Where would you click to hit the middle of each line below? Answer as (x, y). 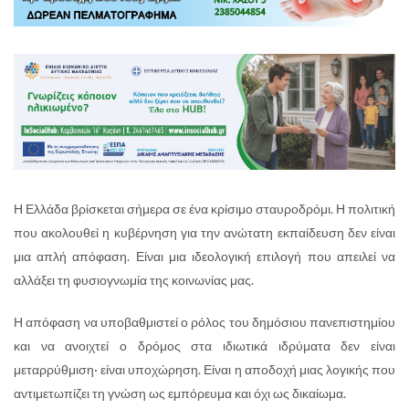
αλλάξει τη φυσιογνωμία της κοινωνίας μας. (134, 279)
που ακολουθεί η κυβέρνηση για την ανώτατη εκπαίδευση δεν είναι (204, 232)
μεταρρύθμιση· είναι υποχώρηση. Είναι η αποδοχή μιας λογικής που (204, 369)
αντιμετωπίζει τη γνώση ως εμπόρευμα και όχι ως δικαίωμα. (180, 393)
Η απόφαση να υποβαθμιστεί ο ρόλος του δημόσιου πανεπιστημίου (204, 321)
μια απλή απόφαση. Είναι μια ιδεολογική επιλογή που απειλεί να (204, 256)
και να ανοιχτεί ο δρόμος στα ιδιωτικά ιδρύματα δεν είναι (204, 345)
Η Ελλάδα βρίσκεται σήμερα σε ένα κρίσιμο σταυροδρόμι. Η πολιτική (204, 208)
